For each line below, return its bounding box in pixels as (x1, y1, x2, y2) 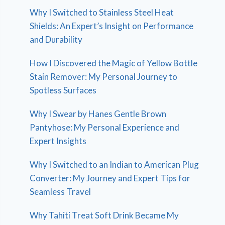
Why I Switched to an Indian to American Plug (30, 159, 199, 170)
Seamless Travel (30, 186, 91, 197)
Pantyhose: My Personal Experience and (30, 122, 180, 133)
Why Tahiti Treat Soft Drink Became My (30, 209, 179, 220)
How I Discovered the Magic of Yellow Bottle (30, 57, 198, 68)
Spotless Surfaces (30, 84, 97, 95)
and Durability (30, 34, 83, 45)
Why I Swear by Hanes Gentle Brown (30, 108, 167, 119)
